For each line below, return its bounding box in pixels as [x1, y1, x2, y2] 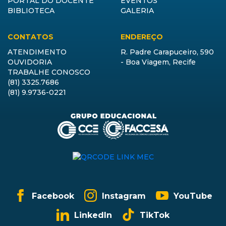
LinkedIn [72, 210, 112, 220]
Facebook [29, 191, 74, 201]
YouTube [171, 191, 212, 201]
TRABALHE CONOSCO [8, 67, 90, 77]
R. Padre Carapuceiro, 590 [121, 47, 214, 56]
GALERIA [121, 6, 154, 15]
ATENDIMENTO [8, 47, 67, 56]
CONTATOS [8, 32, 53, 41]
